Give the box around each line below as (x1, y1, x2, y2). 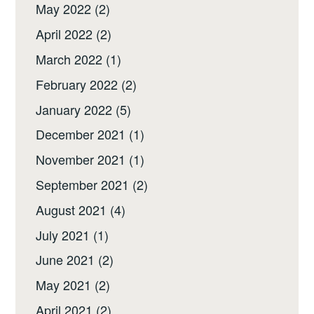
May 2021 (36, 275, 92, 294)
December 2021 (36, 125, 126, 144)
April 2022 (36, 25, 93, 43)
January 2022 (36, 100, 113, 118)
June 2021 (36, 250, 95, 269)
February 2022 (36, 74, 118, 93)
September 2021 (36, 175, 130, 193)
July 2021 (36, 225, 90, 244)
